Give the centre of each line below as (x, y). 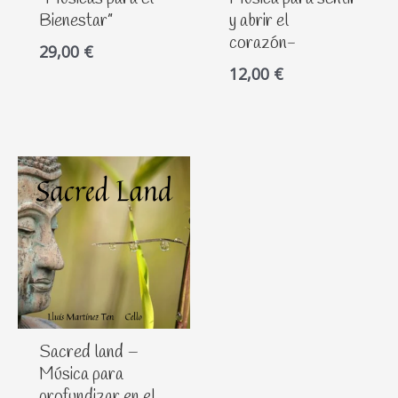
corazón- (263, 44)
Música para (81, 375)
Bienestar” (76, 22)
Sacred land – (88, 353)
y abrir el (259, 22)
